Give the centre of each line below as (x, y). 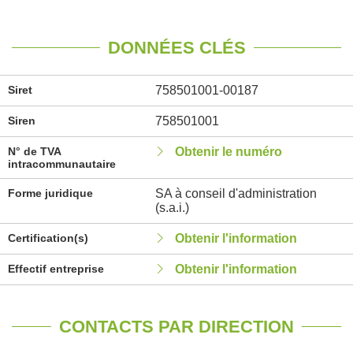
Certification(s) (48, 238)
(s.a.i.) (172, 208)
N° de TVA (34, 151)
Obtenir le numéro (228, 152)
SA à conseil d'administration (236, 193)
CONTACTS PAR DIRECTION (176, 327)
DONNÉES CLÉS (176, 48)
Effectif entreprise (56, 269)
